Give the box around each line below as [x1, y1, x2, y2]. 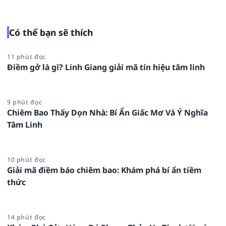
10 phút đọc [7, 155, 46, 164]
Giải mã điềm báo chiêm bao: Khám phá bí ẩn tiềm [7, 164, 201, 176]
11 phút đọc [7, 52, 46, 61]
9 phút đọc [7, 97, 42, 106]
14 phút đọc [7, 212, 46, 221]
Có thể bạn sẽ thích [9, 26, 93, 38]
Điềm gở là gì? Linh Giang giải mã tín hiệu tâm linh [7, 61, 205, 73]
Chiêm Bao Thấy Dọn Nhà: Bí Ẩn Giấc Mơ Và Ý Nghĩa [7, 106, 208, 118]
